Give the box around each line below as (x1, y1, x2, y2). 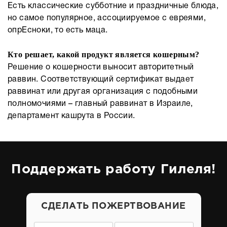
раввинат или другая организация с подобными (8, 88, 198, 95)
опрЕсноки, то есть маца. (8, 27, 108, 34)
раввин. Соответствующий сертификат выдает (8, 76, 194, 83)
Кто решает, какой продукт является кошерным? (8, 50, 200, 59)
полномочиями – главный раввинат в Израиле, (8, 100, 193, 107)
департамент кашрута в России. (8, 112, 135, 120)
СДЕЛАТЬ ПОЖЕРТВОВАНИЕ (41, 202, 186, 210)
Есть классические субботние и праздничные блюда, (8, 3, 219, 10)
